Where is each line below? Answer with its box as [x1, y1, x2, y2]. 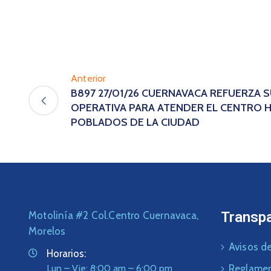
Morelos [28, 225, 66, 238]
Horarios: [47, 247, 86, 260]
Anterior [71, 73, 106, 85]
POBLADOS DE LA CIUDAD [71, 116, 200, 129]
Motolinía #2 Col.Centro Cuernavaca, [28, 209, 198, 222]
